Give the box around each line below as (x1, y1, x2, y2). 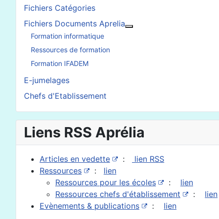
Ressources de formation (31, 45, 110, 54)
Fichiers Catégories (24, 2, 95, 13)
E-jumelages (24, 75, 69, 85)
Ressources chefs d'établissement (55, 189, 180, 199)
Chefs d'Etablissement (24, 90, 107, 101)
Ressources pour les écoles (55, 177, 156, 187)
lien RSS (132, 153, 164, 164)
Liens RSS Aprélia (24, 123, 145, 141)
